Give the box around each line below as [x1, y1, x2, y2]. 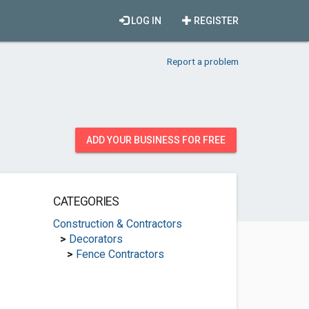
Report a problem [167, 56, 239, 67]
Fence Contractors [75, 248, 164, 261]
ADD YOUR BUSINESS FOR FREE [86, 134, 226, 146]
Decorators [68, 232, 123, 246]
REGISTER [192, 15, 239, 26]
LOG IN [129, 15, 161, 26]
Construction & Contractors [52, 217, 182, 230]
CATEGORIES [52, 195, 119, 208]
